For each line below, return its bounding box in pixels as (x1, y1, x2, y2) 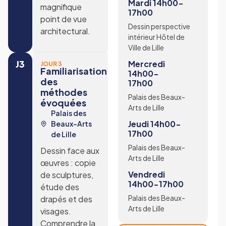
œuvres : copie (40, 157, 96, 168)
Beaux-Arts (51, 119, 92, 129)
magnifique (40, 1, 82, 12)
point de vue (40, 13, 87, 24)
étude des (40, 182, 79, 193)
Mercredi (128, 58, 165, 69)
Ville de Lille (128, 42, 168, 52)
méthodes (40, 86, 87, 98)
